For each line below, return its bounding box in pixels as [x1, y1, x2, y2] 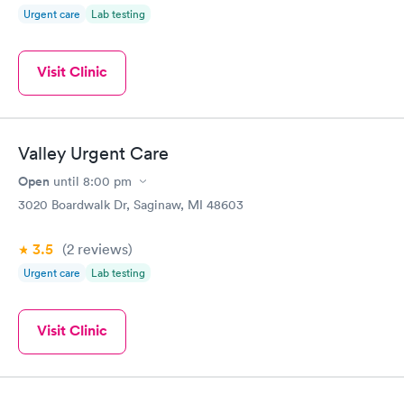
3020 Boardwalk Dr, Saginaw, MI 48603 [18, 197, 243, 213]
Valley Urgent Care [18, 142, 169, 164]
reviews [74, 240, 128, 258]
